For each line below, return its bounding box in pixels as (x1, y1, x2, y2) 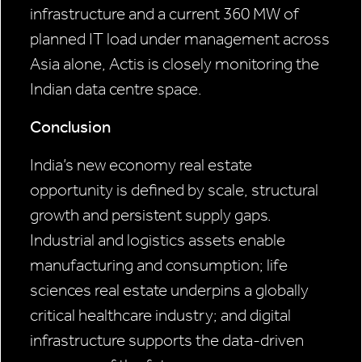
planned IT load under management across (30, 29, 330, 49)
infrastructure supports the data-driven (30, 330, 304, 351)
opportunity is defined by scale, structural (30, 180, 318, 200)
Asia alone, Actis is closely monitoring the (30, 54, 319, 74)
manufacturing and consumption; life (30, 255, 288, 276)
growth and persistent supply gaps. (30, 205, 271, 225)
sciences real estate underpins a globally (30, 280, 309, 301)
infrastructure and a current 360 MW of (30, 4, 299, 24)
